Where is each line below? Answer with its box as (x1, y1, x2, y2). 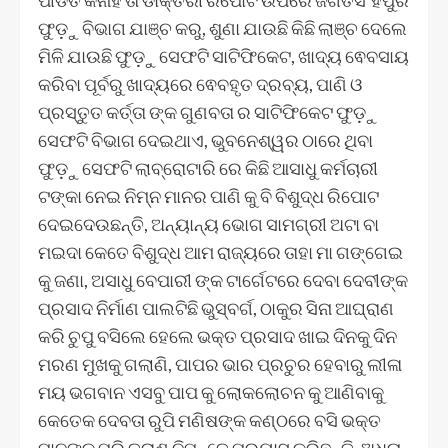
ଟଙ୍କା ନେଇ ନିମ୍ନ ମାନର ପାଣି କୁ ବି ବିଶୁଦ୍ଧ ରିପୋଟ (38, 184, 379, 207)
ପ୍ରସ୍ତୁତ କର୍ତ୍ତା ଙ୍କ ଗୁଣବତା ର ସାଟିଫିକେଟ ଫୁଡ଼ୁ (38, 100, 377, 123)
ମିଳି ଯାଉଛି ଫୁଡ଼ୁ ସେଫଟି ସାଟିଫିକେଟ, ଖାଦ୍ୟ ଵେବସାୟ (38, 44, 409, 67)
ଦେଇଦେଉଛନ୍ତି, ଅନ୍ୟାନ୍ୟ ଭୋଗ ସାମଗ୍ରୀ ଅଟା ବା (38, 212, 379, 235)
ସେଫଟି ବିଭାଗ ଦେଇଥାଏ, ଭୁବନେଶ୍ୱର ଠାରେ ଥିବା (38, 128, 373, 151)
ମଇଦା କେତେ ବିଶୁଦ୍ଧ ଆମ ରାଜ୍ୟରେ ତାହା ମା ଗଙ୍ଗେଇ (38, 240, 403, 263)
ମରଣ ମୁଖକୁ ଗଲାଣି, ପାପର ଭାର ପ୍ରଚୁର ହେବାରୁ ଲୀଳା (38, 352, 402, 375)
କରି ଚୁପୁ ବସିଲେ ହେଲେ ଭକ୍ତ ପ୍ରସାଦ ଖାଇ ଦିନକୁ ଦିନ (38, 324, 397, 347)
